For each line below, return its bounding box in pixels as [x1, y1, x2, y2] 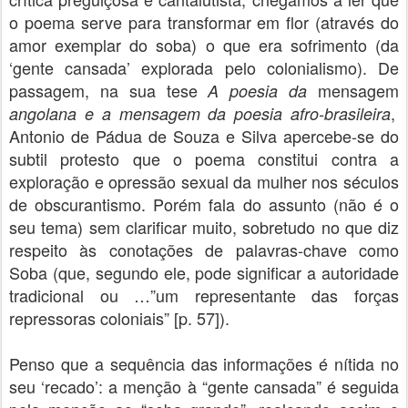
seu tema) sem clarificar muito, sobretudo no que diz [9, 215, 399, 239]
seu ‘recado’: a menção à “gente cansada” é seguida [9, 374, 399, 398]
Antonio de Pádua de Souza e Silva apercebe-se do [9, 124, 399, 148]
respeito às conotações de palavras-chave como [9, 238, 399, 261]
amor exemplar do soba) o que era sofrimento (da [9, 33, 399, 56]
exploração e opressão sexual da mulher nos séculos [9, 169, 399, 193]
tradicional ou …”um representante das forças [9, 283, 399, 307]
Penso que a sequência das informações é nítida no [9, 352, 399, 375]
